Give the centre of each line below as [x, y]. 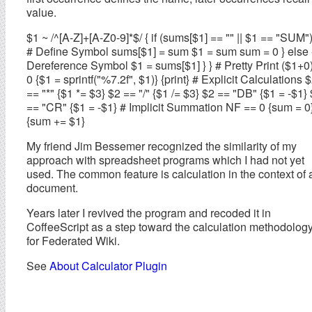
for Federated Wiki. [73, 240]
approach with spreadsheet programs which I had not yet [165, 159]
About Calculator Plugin [108, 265]
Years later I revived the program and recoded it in [149, 212]
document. [52, 187]
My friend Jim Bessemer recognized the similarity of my [162, 146]
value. [41, 12]
